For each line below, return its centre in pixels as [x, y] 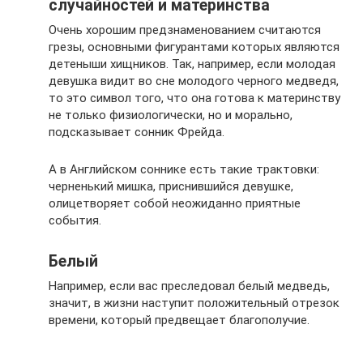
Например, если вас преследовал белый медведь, [189, 286]
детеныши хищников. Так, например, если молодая [192, 64]
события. [75, 220]
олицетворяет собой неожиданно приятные [175, 203]
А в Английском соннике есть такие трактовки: [184, 169]
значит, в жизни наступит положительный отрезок [194, 303]
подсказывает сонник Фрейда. [137, 132]
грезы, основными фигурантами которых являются [194, 47]
